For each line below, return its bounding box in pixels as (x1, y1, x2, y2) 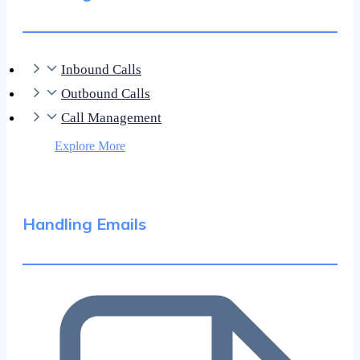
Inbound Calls (61, 62, 141, 78)
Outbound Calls (61, 86, 150, 102)
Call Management (61, 110, 162, 126)
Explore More (55, 139, 125, 153)
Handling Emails (22, 213, 146, 234)
